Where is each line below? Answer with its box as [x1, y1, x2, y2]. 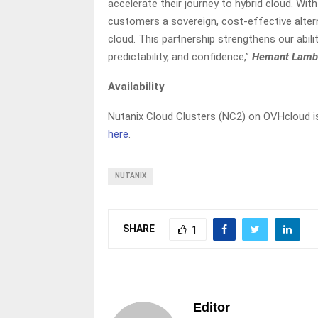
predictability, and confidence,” [108, 50, 252, 63]
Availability [108, 80, 165, 93]
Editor [193, 300, 230, 314]
